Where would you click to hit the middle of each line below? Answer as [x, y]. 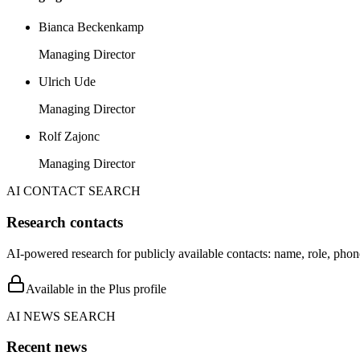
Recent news [47, 347]
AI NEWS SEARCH [61, 316]
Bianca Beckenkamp [91, 27]
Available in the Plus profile [96, 288]
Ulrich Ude [67, 82]
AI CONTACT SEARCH [74, 191]
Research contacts [65, 222]
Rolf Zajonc [69, 137]
